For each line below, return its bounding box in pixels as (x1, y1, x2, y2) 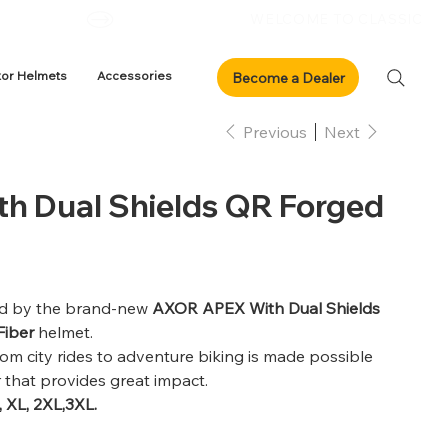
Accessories (96, 67, 172, 83)
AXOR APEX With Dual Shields (152, 298, 381, 319)
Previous (243, 121, 308, 142)
